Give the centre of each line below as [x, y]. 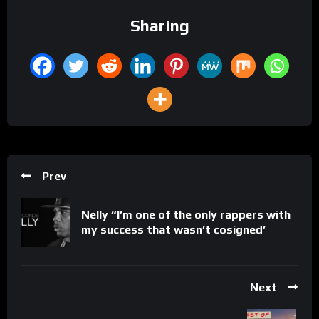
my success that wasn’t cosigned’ [173, 230]
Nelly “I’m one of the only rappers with [186, 215]
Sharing [159, 26]
